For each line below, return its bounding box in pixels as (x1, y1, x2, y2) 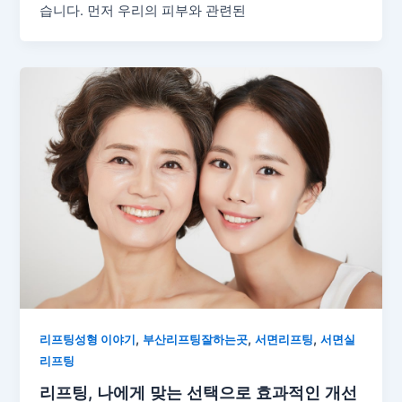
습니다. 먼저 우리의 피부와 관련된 (39, 3, 247, 20)
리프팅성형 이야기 (39, 333, 136, 347)
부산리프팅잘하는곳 (143, 333, 249, 347)
